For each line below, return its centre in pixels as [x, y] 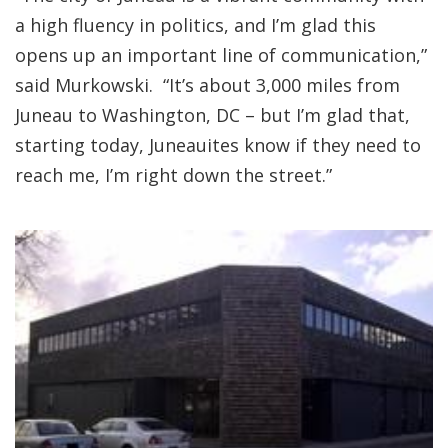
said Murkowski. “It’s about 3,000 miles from [207, 85]
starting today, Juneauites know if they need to [218, 145]
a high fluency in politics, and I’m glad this [195, 25]
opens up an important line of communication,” [221, 55]
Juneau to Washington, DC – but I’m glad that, [212, 115]
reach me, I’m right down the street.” [173, 175]
